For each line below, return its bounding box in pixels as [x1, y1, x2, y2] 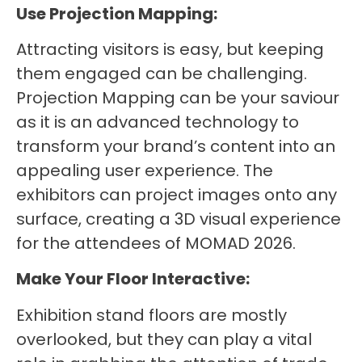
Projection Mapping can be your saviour [16, 86, 339, 109]
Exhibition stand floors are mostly [16, 303, 287, 326]
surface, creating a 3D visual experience [16, 207, 341, 230]
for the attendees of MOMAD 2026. [16, 231, 296, 255]
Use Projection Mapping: [16, 2, 217, 25]
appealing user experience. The [16, 158, 273, 182]
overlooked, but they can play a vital [16, 327, 312, 351]
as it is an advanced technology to [16, 110, 299, 133]
